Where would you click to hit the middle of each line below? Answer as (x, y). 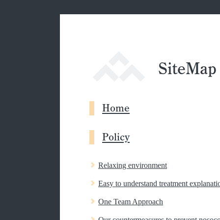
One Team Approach (131, 202)
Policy (116, 137)
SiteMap (187, 69)
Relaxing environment (133, 165)
